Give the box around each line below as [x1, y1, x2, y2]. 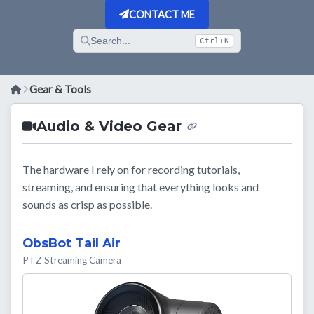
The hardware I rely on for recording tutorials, [22, 163, 240, 177]
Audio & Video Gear [36, 118, 182, 135]
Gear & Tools [29, 83, 92, 96]
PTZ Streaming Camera [22, 254, 121, 266]
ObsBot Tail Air [22, 235, 121, 251]
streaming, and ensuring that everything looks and [22, 180, 259, 194]
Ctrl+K [199, 36, 229, 46]
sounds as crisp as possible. [22, 198, 152, 212]
